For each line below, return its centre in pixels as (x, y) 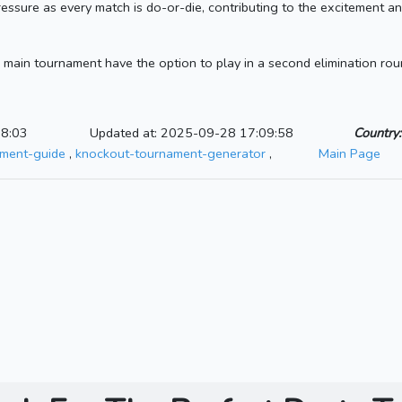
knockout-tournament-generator (170, 154)
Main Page (350, 154)
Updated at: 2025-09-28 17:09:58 (192, 133)
